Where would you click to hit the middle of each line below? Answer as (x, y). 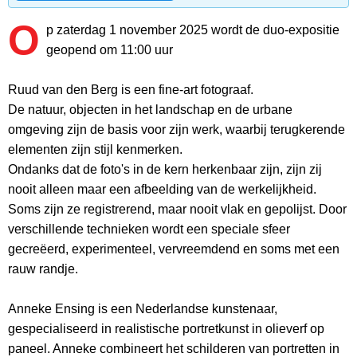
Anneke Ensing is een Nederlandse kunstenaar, (143, 309)
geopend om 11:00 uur (109, 50)
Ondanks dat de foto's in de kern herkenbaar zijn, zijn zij (165, 170)
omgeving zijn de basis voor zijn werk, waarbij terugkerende (177, 130)
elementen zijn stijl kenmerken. (95, 150)
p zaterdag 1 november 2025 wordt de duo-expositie (192, 30)
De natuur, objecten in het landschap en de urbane (150, 110)
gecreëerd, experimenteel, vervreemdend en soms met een (174, 249)
